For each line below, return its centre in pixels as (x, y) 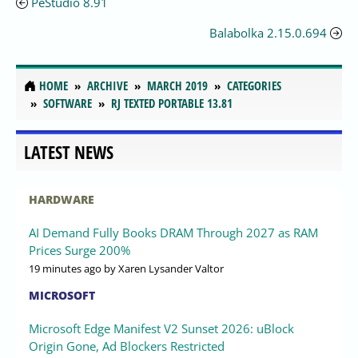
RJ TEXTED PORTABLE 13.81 (172, 103)
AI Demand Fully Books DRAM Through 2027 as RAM (173, 232)
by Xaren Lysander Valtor (163, 268)
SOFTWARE (68, 103)
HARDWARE (62, 199)
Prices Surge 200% (80, 250)
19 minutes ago (65, 268)
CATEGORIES (254, 85)
